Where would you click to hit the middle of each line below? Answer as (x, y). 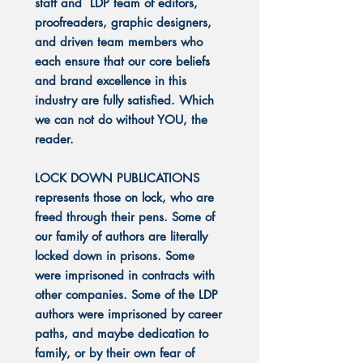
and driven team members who (119, 42)
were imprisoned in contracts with (125, 275)
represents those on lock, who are (124, 197)
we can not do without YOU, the (121, 120)
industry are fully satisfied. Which (124, 100)
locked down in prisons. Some (115, 256)
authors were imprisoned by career (128, 314)
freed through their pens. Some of (125, 217)
